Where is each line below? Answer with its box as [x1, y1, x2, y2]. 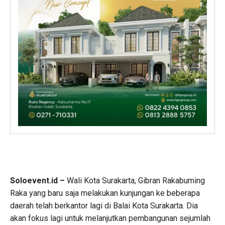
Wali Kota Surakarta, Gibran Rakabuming [65, 175, 205, 185]
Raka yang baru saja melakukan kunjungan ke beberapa [10, 188, 200, 198]
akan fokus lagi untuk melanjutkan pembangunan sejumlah [10, 213, 210, 223]
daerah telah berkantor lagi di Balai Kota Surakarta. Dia [10, 200, 198, 210]
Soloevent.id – [10, 175, 65, 185]
